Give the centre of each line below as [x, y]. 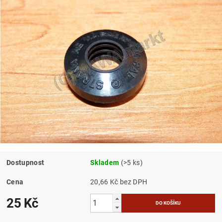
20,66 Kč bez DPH [134, 182]
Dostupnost [26, 162]
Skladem [105, 162]
